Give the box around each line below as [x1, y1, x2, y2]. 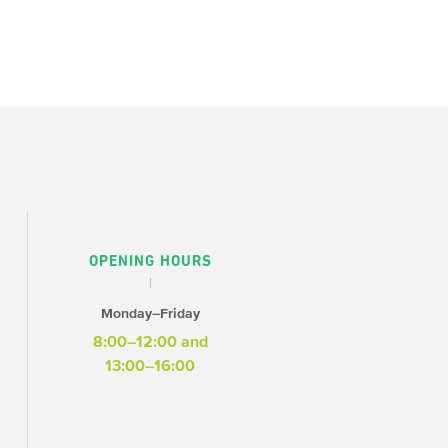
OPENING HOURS [88, 253, 212, 269]
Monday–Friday [100, 305, 200, 321]
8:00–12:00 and [92, 331, 208, 350]
